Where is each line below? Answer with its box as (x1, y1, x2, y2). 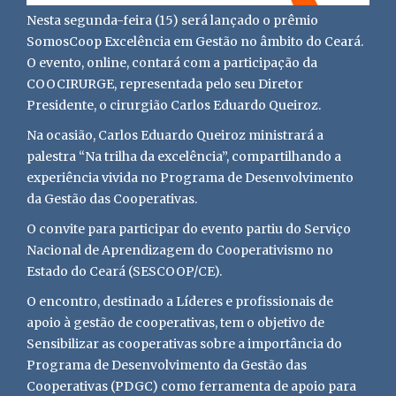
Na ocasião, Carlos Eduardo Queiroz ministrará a (27, 127, 324, 143)
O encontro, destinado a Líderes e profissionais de (27, 293, 333, 309)
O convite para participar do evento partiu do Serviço (27, 221, 351, 237)
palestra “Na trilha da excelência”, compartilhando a (27, 148, 341, 164)
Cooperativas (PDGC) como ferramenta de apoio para (27, 378, 356, 394)
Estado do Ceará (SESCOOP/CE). (27, 263, 222, 279)
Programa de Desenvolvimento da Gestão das (27, 357, 307, 373)
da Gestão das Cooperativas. (27, 191, 197, 207)
